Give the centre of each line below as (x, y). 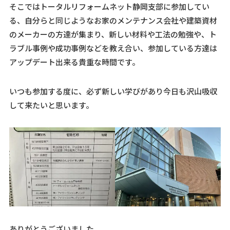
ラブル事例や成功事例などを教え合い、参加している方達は (113, 48)
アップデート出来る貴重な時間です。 (74, 62)
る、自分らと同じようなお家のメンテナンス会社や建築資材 (113, 20)
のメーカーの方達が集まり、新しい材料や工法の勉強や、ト (113, 34)
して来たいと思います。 (51, 105)
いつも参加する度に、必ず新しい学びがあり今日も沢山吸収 (113, 91)
